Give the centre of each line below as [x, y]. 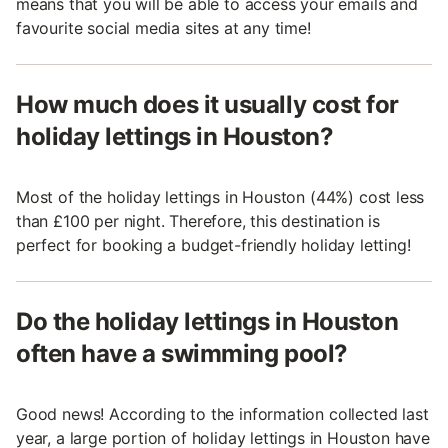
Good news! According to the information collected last [222, 413]
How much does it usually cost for [207, 104]
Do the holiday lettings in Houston [207, 321]
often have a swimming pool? [182, 353]
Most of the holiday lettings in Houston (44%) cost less [220, 196]
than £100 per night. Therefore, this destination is [198, 220]
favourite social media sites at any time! [163, 27]
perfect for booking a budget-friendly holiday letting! [213, 244]
